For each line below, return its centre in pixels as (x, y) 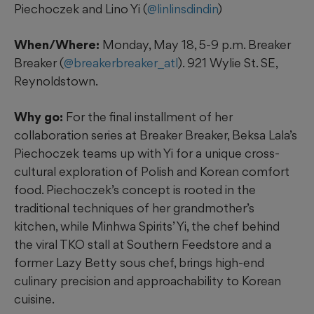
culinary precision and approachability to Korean (148, 281)
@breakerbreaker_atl (121, 63)
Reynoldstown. (56, 81)
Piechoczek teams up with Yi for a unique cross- (147, 153)
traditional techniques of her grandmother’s (134, 208)
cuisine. (34, 299)
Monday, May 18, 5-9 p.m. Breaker (195, 45)
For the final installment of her (148, 117)
